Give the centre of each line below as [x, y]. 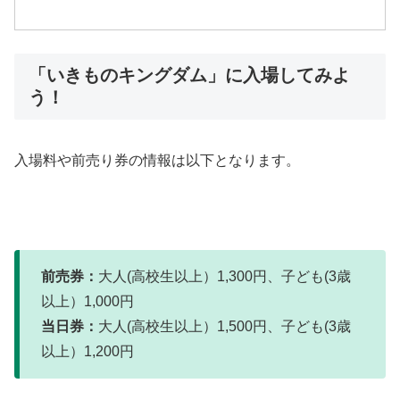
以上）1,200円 [87, 351]
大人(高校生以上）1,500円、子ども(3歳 [225, 326]
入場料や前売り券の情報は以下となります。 [157, 160]
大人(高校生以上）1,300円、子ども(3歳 [225, 276]
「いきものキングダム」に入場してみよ [189, 75]
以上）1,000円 [87, 301]
